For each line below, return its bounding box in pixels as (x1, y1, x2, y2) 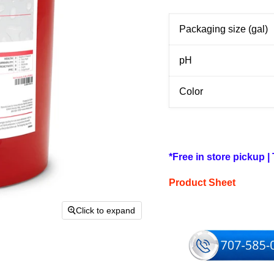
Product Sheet (168, 177, 235, 188)
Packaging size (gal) (179, 24, 268, 35)
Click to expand (76, 205, 136, 215)
